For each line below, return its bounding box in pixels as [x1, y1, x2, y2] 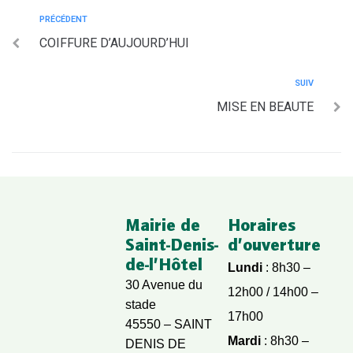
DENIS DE [125, 337, 187, 351]
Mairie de [125, 214, 201, 236]
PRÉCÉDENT [39, 14, 87, 24]
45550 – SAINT [125, 318, 213, 331]
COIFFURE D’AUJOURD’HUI [39, 35, 189, 50]
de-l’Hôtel [125, 253, 203, 275]
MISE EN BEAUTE [217, 99, 314, 114]
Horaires [227, 214, 295, 236]
